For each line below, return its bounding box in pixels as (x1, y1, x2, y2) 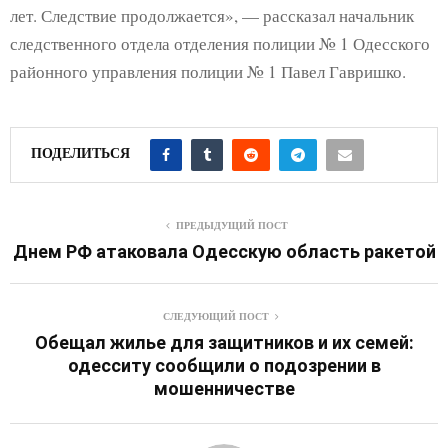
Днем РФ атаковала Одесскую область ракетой (12, 240, 436, 262)
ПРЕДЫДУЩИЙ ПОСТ (176, 217, 288, 232)
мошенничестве (153, 377, 295, 399)
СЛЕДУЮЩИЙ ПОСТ (163, 308, 269, 323)
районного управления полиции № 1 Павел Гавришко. (10, 59, 406, 83)
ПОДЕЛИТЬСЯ (31, 142, 130, 164)
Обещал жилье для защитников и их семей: (34, 331, 414, 353)
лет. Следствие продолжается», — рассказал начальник (10, 3, 414, 27)
